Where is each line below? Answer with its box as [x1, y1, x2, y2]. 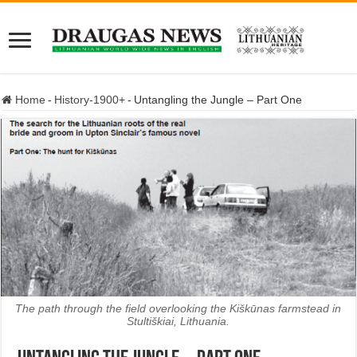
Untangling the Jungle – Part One [134, 93, 303, 106]
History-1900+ [54, 93, 126, 106]
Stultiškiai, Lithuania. [127, 314, 230, 328]
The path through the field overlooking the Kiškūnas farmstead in [15, 301, 342, 315]
